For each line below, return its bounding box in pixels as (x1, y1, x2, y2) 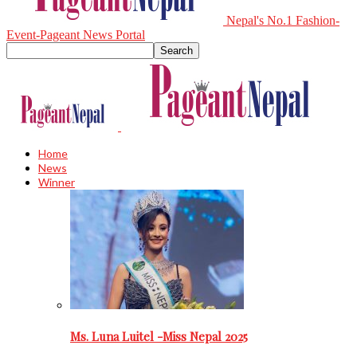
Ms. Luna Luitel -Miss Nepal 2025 (70, 328, 248, 344)
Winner (38, 175, 75, 189)
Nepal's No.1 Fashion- (226, 14, 339, 27)
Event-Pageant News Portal (6, 28, 145, 41)
